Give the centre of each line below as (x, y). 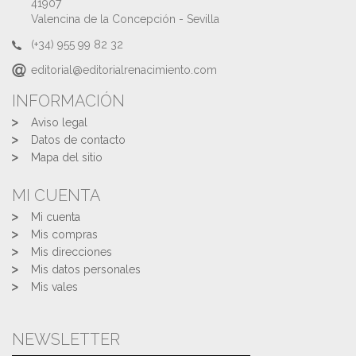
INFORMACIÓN (68, 101)
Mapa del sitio (67, 158)
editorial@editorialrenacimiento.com (124, 70)
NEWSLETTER (66, 340)
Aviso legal (59, 123)
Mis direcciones (72, 252)
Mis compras (64, 235)
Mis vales (54, 287)
